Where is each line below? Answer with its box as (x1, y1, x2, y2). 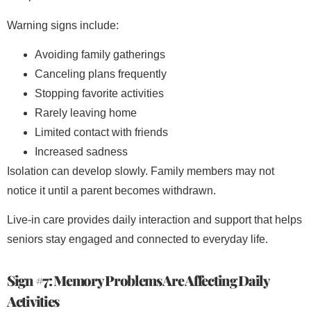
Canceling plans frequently (35, 67, 167, 80)
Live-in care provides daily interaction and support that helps (7, 214, 302, 226)
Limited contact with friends (35, 126, 168, 138)
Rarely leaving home (35, 106, 137, 119)
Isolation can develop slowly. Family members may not (7, 165, 274, 177)
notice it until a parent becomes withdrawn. (7, 184, 216, 196)
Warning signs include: (7, 19, 119, 31)
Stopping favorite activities (35, 87, 164, 99)
